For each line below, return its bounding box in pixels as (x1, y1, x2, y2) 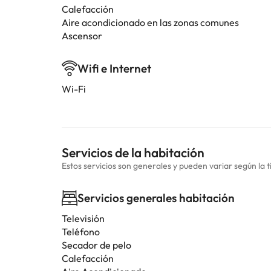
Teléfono (62, 226, 100, 238)
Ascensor (62, 30, 102, 42)
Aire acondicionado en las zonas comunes (62, 16, 239, 28)
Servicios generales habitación (77, 191, 235, 205)
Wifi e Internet (77, 61, 151, 76)
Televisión (62, 212, 105, 224)
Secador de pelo (62, 239, 131, 251)
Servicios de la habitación (62, 145, 204, 160)
